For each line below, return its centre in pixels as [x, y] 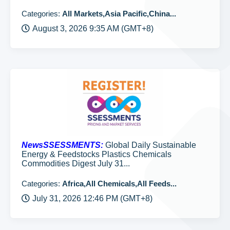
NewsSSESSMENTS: [62, 145]
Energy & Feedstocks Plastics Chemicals [97, 154]
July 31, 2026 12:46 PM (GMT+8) [92, 198]
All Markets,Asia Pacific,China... [119, 14]
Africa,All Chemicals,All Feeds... [119, 184]
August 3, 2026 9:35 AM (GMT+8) [93, 28]
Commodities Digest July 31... [76, 164]
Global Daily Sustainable [150, 145]
